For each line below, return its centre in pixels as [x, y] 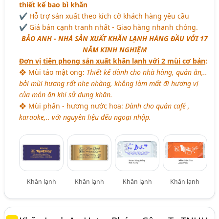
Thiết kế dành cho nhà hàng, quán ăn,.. [147, 72]
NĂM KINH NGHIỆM [115, 49]
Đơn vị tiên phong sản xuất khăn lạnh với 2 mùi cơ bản [112, 61]
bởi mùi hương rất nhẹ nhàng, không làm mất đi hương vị [109, 83]
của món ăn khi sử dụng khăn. [66, 94]
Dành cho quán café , [158, 106]
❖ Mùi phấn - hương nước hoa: [72, 106]
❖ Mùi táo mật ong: [53, 72]
